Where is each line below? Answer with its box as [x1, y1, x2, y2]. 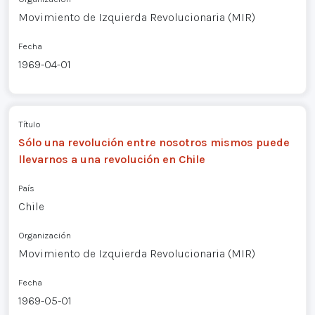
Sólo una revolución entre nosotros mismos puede [18, 135, 290, 149]
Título [18, 118, 41, 129]
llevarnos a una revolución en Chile [18, 152, 205, 166]
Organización [18, 229, 71, 240]
